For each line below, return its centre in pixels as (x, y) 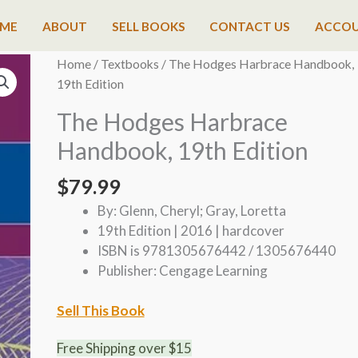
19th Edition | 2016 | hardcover (191, 230)
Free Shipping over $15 (124, 348)
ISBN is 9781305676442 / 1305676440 (216, 250)
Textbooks (129, 64)
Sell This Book (100, 311)
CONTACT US (250, 26)
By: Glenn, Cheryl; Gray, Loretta (191, 210)
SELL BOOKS (148, 26)
